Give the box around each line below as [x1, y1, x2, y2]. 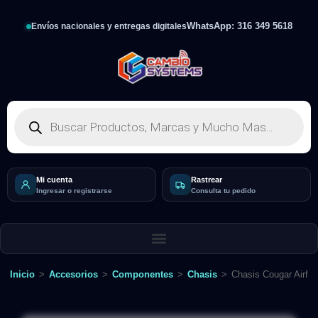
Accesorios [49, 269, 98, 280]
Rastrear [191, 175, 222, 184]
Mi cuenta [36, 175, 72, 184]
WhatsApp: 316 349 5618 [186, 21, 292, 31]
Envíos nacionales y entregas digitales [31, 22, 187, 31]
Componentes [112, 269, 173, 280]
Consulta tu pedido [191, 186, 256, 194]
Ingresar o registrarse [36, 186, 112, 194]
